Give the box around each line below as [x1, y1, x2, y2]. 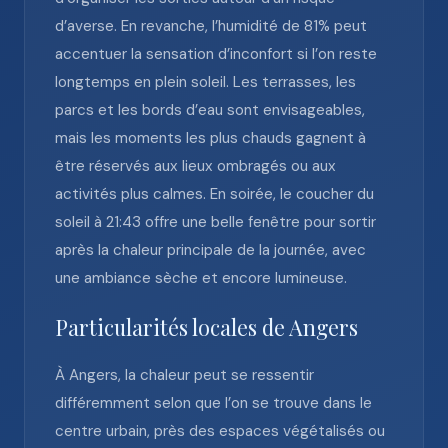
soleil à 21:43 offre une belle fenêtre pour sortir [55, 212, 376, 232]
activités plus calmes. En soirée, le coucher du [55, 184, 374, 204]
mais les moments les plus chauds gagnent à [55, 128, 366, 148]
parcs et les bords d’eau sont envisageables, [55, 100, 365, 120]
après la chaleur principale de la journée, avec [55, 240, 366, 260]
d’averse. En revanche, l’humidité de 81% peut [55, 16, 367, 36]
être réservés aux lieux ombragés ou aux [55, 156, 336, 176]
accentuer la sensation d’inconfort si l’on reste [55, 44, 377, 64]
